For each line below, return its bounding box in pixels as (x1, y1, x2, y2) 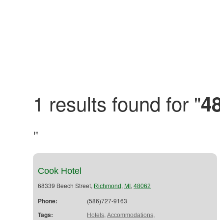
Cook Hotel (38, 166, 82, 176)
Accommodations (107, 212, 153, 219)
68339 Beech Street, (38, 181, 94, 190)
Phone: (38, 196, 57, 205)
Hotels (87, 212, 104, 219)
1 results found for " (33, 89, 201, 117)
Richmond (94, 183, 121, 190)
